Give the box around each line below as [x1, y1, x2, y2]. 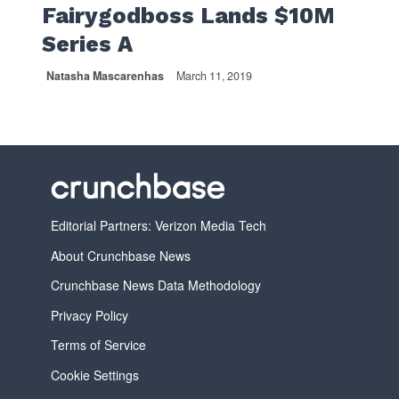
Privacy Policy [50, 305, 128, 324]
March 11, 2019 [175, 68, 252, 85]
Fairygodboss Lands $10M [41, 3, 335, 29]
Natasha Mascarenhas [45, 68, 164, 85]
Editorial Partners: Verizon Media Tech [50, 216, 266, 235]
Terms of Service [50, 336, 146, 354]
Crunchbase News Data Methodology [50, 276, 261, 295]
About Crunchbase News [50, 246, 191, 265]
